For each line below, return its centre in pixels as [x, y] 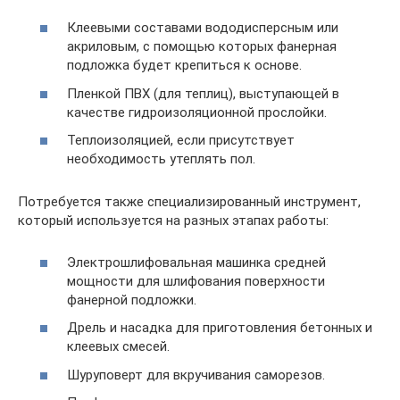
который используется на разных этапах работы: [173, 221]
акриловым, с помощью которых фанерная [202, 47]
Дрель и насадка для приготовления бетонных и [220, 328]
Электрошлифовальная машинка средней [196, 262]
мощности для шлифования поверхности [196, 281]
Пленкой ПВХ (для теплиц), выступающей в [203, 93]
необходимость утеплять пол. [161, 159]
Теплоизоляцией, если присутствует [181, 141]
